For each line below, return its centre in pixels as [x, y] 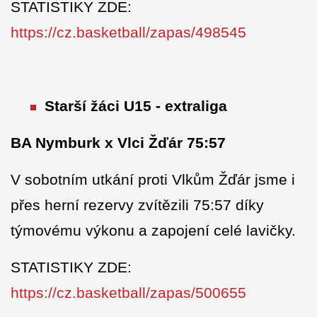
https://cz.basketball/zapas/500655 [128, 293]
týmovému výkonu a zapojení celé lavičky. [153, 231]
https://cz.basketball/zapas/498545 [128, 33]
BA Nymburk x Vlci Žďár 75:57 [118, 143]
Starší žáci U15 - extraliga [136, 106]
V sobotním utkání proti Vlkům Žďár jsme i [153, 180]
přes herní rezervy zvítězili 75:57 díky [137, 205]
